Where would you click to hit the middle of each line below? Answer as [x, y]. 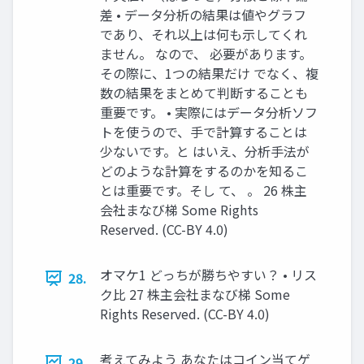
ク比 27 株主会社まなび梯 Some [195, 295]
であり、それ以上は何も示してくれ [204, 35]
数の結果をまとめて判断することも [204, 93]
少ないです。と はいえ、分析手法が [205, 152]
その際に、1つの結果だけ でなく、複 [209, 74]
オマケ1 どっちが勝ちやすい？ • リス [208, 275]
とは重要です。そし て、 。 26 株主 [204, 191]
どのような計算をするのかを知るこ [204, 171]
